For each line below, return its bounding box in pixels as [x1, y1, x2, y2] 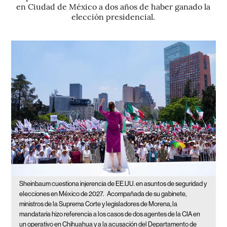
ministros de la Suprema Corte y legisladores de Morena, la [19, 200, 178, 208]
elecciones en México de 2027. [19, 190, 105, 198]
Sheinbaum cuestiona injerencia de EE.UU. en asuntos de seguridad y [19, 180, 207, 188]
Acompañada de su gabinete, [107, 190, 187, 198]
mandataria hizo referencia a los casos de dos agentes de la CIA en [19, 210, 201, 218]
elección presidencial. [71, 11, 156, 22]
